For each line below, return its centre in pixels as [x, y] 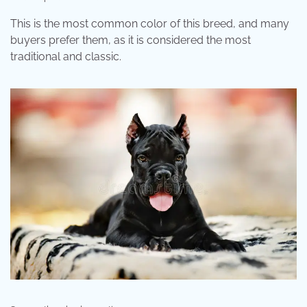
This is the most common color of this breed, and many [150, 24]
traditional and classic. [66, 57]
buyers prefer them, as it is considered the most [131, 40]
